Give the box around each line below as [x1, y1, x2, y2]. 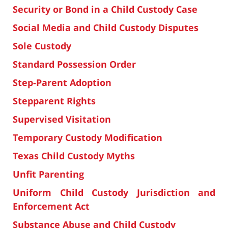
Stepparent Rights [13, 95, 96, 107]
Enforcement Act [13, 200, 90, 213]
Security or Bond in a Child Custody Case [13, 3, 197, 16]
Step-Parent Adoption [13, 76, 111, 89]
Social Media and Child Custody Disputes [13, 21, 198, 34]
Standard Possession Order [13, 58, 136, 71]
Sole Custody [13, 40, 71, 52]
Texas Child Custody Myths [13, 150, 135, 162]
